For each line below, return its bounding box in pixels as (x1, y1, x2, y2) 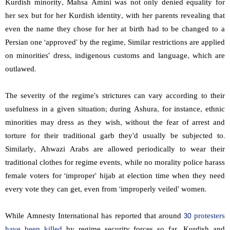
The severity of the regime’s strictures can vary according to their (5, 90, 225, 103)
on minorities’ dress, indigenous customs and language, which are (5, 50, 225, 63)
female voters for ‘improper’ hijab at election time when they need (5, 170, 225, 183)
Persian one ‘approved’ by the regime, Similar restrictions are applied (5, 36, 225, 50)
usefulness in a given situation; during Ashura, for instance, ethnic (5, 103, 225, 117)
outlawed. (5, 63, 38, 76)
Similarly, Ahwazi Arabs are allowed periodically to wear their (5, 143, 225, 157)
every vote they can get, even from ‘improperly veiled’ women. (5, 183, 208, 197)
